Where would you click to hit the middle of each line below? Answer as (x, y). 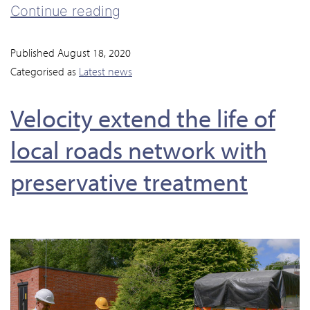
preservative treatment (129, 181)
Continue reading (65, 11)
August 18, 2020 (94, 52)
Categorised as (45, 71)
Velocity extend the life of (143, 117)
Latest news (106, 71)
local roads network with (139, 149)
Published (34, 52)
